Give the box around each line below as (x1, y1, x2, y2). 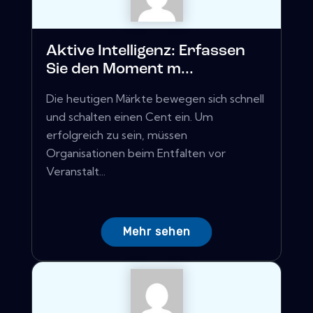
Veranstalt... (46, 164, 105, 179)
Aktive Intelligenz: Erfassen (46, 43, 245, 60)
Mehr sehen (122, 225, 191, 239)
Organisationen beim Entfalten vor (46, 146, 226, 161)
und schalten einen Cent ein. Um (46, 110, 213, 124)
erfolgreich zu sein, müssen (46, 128, 187, 143)
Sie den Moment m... (46, 61, 194, 78)
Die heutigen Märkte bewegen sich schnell (46, 92, 264, 106)
